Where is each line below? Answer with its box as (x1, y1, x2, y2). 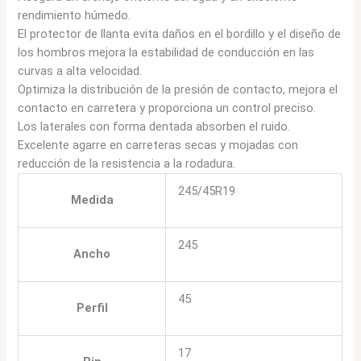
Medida (70, 192, 114, 207)
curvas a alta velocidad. (18, 63, 143, 78)
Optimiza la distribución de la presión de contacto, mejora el (18, 81, 338, 97)
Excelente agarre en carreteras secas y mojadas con (18, 137, 299, 152)
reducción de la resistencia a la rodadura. (18, 156, 236, 171)
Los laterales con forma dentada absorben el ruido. (18, 118, 291, 134)
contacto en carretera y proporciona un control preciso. (18, 100, 317, 115)
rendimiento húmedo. (18, 7, 131, 23)
